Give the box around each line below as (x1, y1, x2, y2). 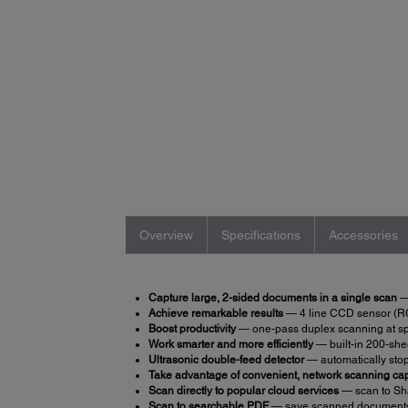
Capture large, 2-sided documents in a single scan (148, 291, 397, 304)
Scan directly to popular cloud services (148, 383, 339, 397)
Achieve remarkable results (148, 306, 283, 320)
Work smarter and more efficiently (148, 337, 313, 351)
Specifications (220, 227, 301, 242)
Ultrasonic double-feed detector (148, 352, 304, 366)
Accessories (328, 227, 398, 242)
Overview (138, 227, 193, 242)
